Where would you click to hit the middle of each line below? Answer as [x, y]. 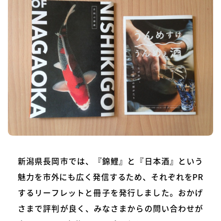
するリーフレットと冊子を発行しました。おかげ [110, 192]
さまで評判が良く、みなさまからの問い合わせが [110, 208]
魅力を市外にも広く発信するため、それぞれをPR [110, 176]
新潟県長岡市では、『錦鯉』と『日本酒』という [110, 161]
